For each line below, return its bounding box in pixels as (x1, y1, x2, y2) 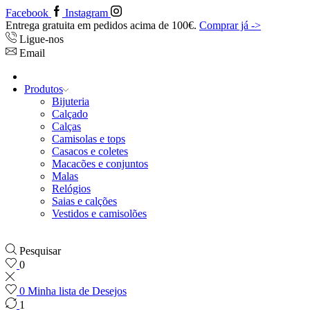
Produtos (24, 83, 63, 95)
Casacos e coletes (52, 145, 128, 157)
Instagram (65, 7, 108, 19)
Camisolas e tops (52, 133, 125, 145)
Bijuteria (52, 95, 89, 107)
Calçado (52, 108, 88, 120)
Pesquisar (19, 245, 61, 257)
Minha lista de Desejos (28, 285, 127, 297)
